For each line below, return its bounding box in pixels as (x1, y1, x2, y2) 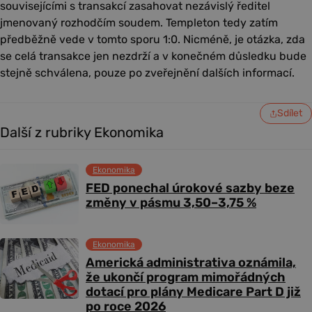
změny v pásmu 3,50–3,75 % (86, 195, 256, 211)
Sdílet (277, 107, 302, 120)
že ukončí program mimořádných (86, 270, 286, 286)
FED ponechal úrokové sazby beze (86, 180, 295, 196)
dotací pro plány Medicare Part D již (86, 284, 301, 300)
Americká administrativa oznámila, (86, 255, 296, 271)
